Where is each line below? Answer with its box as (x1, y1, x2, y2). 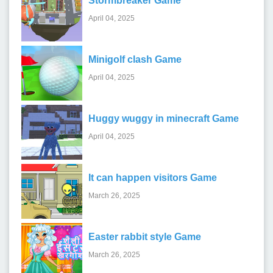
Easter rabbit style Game (88, 231, 201, 242)
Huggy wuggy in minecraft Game (88, 113, 239, 124)
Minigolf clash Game (88, 54, 182, 65)
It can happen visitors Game (88, 172, 217, 183)
